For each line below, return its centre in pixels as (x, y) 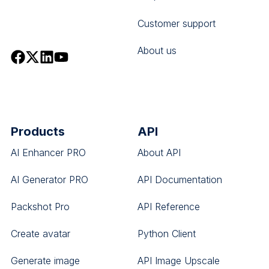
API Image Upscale (178, 261)
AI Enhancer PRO (48, 153)
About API (159, 153)
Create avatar (40, 234)
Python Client (166, 234)
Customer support (176, 24)
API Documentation (180, 180)
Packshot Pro (40, 207)
